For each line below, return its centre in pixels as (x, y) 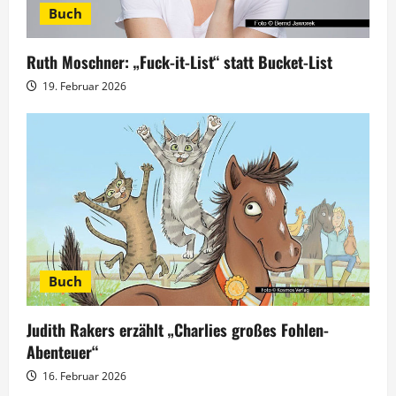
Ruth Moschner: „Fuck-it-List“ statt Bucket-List (179, 61)
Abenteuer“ (62, 351)
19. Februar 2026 (83, 86)
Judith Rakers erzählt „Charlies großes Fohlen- (178, 329)
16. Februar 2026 (83, 376)
